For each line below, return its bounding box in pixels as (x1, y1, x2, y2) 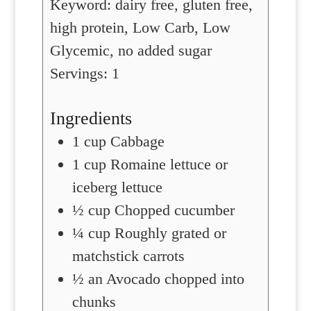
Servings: (49, 64, 112, 82)
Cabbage (110, 133, 165, 151)
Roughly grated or (114, 224, 226, 242)
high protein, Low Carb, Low (49, 18, 230, 36)
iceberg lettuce (72, 178, 162, 196)
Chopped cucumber (114, 201, 235, 219)
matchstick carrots (72, 247, 185, 265)
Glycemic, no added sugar (49, 41, 212, 59)
